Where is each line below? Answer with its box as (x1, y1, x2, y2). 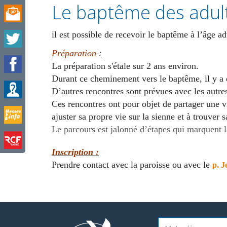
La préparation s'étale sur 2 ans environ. (52, 60, 201, 71)
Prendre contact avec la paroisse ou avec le (52, 159, 210, 170)
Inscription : (52, 146, 99, 157)
